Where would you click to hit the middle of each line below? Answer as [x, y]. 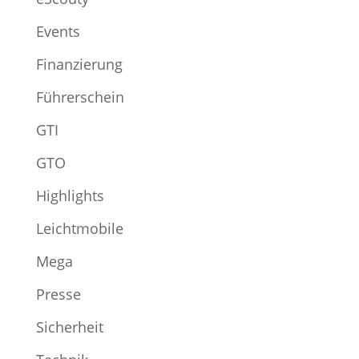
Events [58, 32]
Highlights [70, 196]
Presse [58, 294]
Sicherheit [69, 327]
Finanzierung [79, 65]
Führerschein [80, 97]
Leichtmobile [79, 229]
